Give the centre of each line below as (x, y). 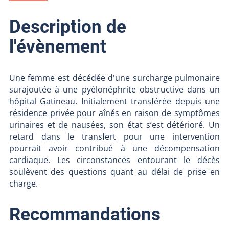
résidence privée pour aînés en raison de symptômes (114, 113)
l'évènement (58, 47)
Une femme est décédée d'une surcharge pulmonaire (114, 77)
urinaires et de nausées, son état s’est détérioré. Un (114, 124)
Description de (67, 27)
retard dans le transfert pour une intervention (114, 136)
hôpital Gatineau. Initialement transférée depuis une (114, 101)
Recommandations (85, 214)
